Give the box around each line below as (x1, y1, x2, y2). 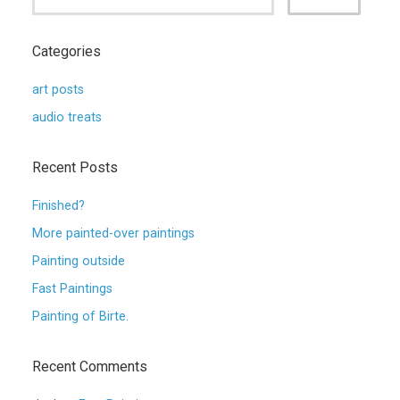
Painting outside (32, 254, 125, 269)
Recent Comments (32, 358, 147, 375)
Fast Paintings (32, 281, 112, 296)
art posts (32, 82, 84, 97)
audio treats (32, 110, 102, 125)
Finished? (32, 198, 92, 213)
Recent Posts (32, 159, 118, 176)
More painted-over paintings (32, 226, 195, 241)
